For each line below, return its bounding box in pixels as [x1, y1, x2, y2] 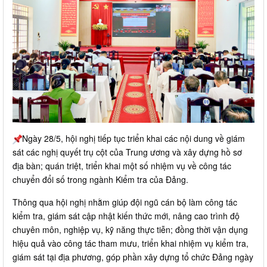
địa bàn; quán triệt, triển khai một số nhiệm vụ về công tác [13, 160, 231, 172]
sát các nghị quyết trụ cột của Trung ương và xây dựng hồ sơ [13, 146, 242, 159]
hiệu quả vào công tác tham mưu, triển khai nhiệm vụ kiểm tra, [13, 237, 249, 250]
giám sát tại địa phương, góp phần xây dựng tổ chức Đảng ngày [13, 251, 253, 263]
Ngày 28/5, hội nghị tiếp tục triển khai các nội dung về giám [22, 132, 245, 145]
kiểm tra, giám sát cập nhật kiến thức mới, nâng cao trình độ [13, 210, 240, 222]
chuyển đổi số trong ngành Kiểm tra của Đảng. [13, 173, 188, 186]
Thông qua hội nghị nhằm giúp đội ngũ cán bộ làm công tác [13, 196, 237, 209]
